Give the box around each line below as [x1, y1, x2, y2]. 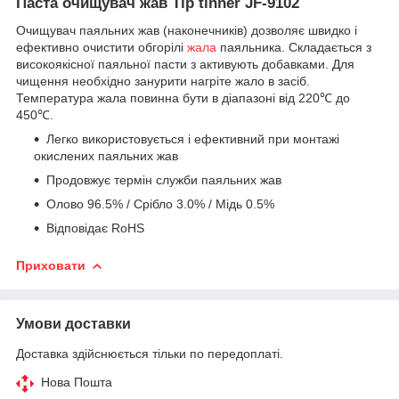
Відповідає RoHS [46, 220, 144, 235]
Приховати [16, 257, 85, 273]
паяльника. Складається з [216, 39, 371, 54]
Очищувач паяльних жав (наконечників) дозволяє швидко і [16, 22, 357, 37]
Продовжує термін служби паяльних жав [46, 172, 281, 187]
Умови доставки [16, 315, 131, 331]
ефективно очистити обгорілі [16, 39, 187, 54]
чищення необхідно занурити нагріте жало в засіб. [16, 73, 310, 88]
